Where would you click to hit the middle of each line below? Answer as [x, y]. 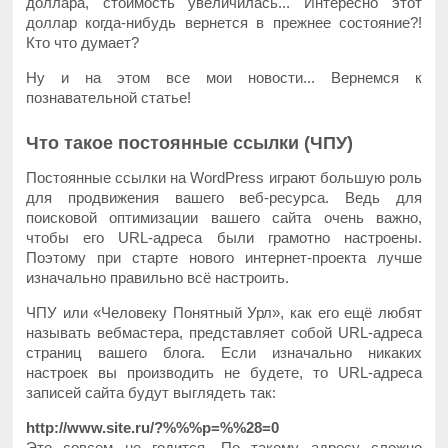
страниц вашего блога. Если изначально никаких [224, 352]
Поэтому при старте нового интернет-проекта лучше [224, 257]
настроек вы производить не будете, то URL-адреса [224, 372]
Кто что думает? [83, 42]
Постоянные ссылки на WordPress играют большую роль [224, 177]
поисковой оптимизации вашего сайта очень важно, [224, 217]
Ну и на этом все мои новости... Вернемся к [224, 77]
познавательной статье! [109, 97]
